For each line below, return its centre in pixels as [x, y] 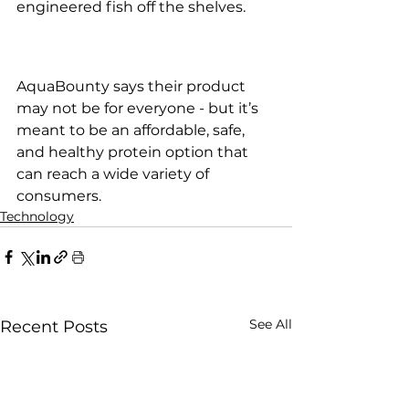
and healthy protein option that [134, 152]
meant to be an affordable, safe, [132, 130]
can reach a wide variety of [115, 173]
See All [271, 324]
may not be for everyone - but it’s [139, 108]
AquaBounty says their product [133, 86]
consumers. [59, 195]
